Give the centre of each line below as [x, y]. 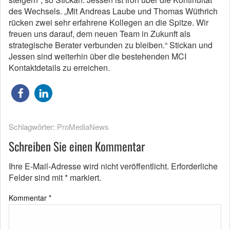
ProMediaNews [83, 127]
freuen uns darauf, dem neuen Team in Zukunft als [100, 34]
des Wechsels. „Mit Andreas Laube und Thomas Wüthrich [113, 11]
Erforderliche [194, 166]
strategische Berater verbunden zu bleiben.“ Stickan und [111, 45]
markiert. [84, 178]
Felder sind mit [37, 178]
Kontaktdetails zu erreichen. [59, 68]
